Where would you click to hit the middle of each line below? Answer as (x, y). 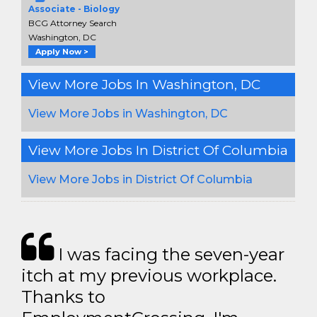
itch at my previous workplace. (149, 275)
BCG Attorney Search (73, 23)
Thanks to (63, 296)
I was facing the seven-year (169, 254)
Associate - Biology (74, 8)
